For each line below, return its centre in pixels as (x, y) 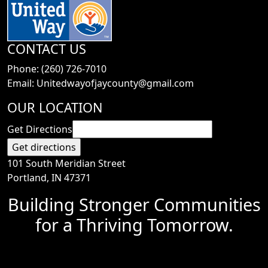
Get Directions (40, 129)
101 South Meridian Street (66, 163)
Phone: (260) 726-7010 (57, 69)
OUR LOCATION (55, 107)
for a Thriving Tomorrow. (134, 225)
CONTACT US (47, 49)
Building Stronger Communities (134, 204)
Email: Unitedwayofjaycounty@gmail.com (100, 83)
